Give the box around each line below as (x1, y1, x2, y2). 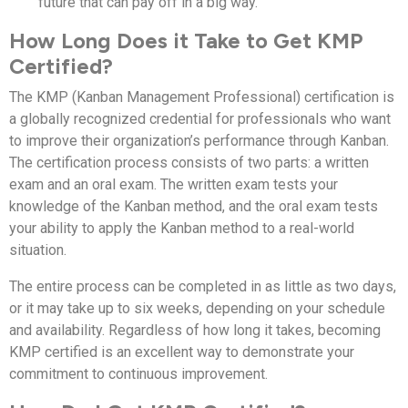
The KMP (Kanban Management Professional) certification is (9, 87, 394, 106)
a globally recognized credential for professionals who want (9, 109, 391, 127)
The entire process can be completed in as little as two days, (9, 277, 396, 295)
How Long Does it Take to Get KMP (9, 27, 363, 54)
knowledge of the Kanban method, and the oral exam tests (9, 197, 378, 215)
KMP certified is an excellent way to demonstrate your (9, 342, 354, 361)
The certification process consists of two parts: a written (9, 153, 369, 171)
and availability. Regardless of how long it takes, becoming (9, 321, 381, 339)
